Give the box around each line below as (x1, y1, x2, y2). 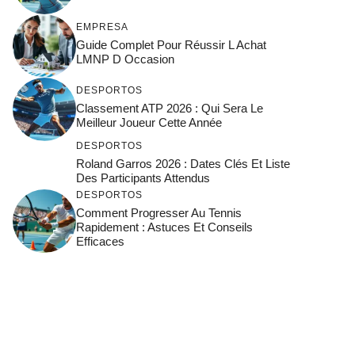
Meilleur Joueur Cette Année (76, 115, 222, 129)
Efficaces (76, 234, 124, 248)
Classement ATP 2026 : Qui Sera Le (76, 101, 263, 115)
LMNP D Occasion (76, 52, 174, 66)
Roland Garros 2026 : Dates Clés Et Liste (76, 157, 290, 170)
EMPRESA (76, 21, 128, 32)
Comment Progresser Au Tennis (76, 205, 242, 219)
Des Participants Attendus (76, 171, 210, 185)
